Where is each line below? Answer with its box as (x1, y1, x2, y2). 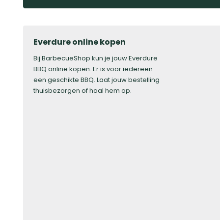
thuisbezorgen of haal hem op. (33, 86, 132, 95)
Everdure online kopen (33, 36, 126, 48)
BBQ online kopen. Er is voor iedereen (33, 64, 153, 74)
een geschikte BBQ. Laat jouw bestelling (33, 75, 160, 84)
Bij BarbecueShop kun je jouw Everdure (33, 54, 158, 63)
